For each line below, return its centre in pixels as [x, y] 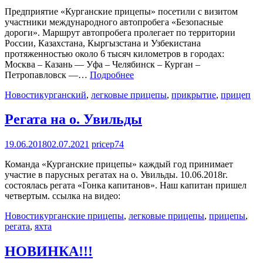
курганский [63, 95]
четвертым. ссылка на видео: [63, 196]
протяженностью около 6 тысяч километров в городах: [116, 53]
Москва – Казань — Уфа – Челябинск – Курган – [102, 64]
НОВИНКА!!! [49, 252]
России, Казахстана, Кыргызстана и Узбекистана [103, 43]
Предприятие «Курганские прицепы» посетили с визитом [121, 11]
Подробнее [112, 75]
